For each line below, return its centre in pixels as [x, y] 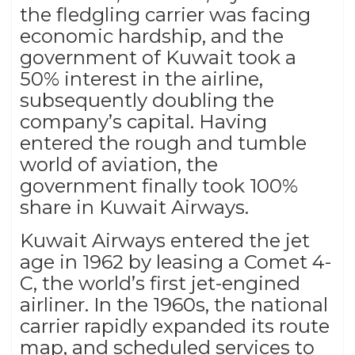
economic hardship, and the [152, 36]
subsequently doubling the [147, 101]
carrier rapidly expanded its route [175, 326]
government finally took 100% [159, 186]
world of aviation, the [119, 165]
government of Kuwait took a [158, 58]
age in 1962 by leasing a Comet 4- [176, 262]
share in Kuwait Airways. [134, 208]
